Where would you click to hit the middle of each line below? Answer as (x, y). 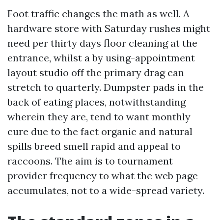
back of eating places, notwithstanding (96, 102)
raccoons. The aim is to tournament (90, 161)
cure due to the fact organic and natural (100, 131)
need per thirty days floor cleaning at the (102, 43)
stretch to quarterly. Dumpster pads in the (106, 87)
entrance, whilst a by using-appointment (101, 58)
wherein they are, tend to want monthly (99, 117)
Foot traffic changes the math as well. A (98, 14)
